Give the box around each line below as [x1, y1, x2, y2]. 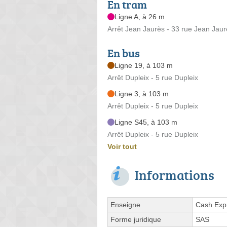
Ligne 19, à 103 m [115, 61, 173, 69]
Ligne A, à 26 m [115, 12, 165, 21]
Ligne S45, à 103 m [115, 118, 177, 126]
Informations [135, 165, 214, 184]
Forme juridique [110, 215, 161, 223]
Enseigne [110, 200, 140, 209]
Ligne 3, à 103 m [115, 89, 169, 98]
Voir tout [107, 142, 137, 150]
